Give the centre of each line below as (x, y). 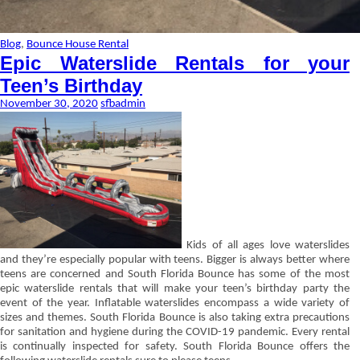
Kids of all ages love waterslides (266, 245)
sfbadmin (123, 104)
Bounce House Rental (78, 45)
